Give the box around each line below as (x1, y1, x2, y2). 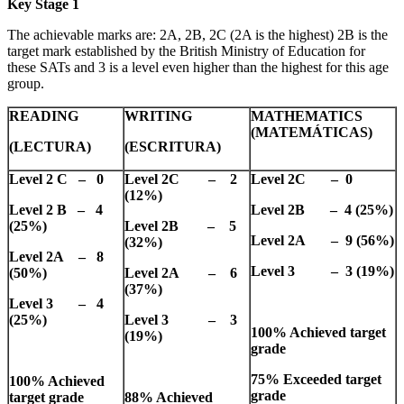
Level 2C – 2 (124, 170, 237, 187)
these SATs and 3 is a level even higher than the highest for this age (7, 59, 389, 75)
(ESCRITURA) (124, 138, 221, 154)
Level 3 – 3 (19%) (251, 262, 394, 279)
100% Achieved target (251, 324, 386, 340)
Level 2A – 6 (124, 264, 237, 280)
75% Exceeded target (251, 371, 381, 387)
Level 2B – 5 (124, 217, 236, 234)
